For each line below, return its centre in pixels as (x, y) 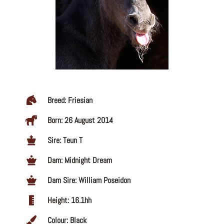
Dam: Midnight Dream (80, 160)
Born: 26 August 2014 (80, 120)
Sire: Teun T (65, 140)
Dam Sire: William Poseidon (89, 180)
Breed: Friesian (70, 100)
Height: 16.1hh (69, 200)
